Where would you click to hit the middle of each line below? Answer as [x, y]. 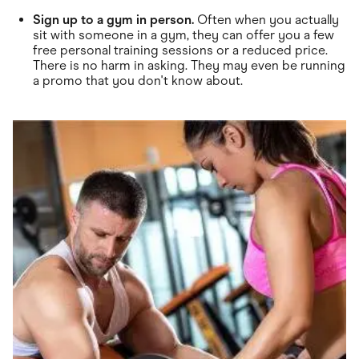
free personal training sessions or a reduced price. [180, 50]
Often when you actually [266, 20]
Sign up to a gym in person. [113, 20]
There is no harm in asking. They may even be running [189, 66]
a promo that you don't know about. [138, 81]
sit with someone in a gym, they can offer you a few [184, 35]
